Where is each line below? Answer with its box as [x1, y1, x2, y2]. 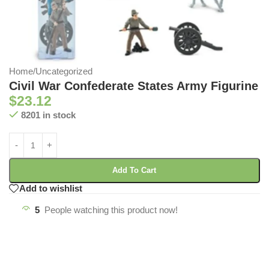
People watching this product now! [44, 204, 178, 215]
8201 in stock [20, 109, 76, 120]
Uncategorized [35, 65, 92, 76]
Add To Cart [112, 165, 157, 175]
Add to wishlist [19, 183, 82, 194]
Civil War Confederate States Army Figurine [9, 79, 258, 92]
